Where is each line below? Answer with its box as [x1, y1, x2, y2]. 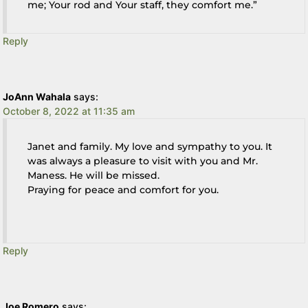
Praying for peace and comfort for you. [27, 183, 219, 196]
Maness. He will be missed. [27, 168, 160, 181]
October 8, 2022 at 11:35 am [3, 104, 135, 117]
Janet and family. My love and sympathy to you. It [27, 140, 273, 153]
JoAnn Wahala [3, 90, 71, 102]
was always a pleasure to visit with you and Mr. [27, 154, 258, 167]
